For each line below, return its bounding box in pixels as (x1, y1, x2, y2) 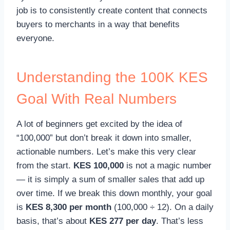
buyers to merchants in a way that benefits (16, 19, 180, 29)
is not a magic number (124, 160, 212, 170)
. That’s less (156, 216, 203, 226)
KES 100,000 (73, 160, 124, 170)
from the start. (16, 160, 73, 170)
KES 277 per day (89, 216, 156, 226)
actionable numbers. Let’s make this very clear (16, 146, 196, 157)
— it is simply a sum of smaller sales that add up (16, 174, 204, 184)
